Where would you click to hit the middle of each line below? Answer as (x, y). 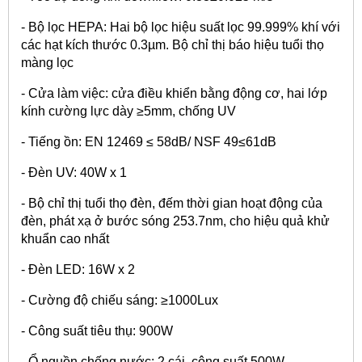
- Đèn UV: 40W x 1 (74, 172)
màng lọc (47, 62)
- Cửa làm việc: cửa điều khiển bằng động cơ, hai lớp (174, 93)
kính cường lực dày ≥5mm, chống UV (128, 111)
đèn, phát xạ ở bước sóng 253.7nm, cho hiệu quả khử (175, 221)
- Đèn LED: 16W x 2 (78, 269)
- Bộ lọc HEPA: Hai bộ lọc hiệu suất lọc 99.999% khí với (181, 27)
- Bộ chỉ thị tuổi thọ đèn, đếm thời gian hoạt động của (172, 203)
